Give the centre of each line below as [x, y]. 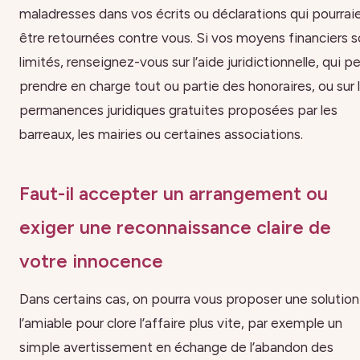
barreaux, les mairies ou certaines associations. [161, 135]
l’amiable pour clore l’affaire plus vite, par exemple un [181, 323]
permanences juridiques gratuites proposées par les [178, 110]
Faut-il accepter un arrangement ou [174, 193]
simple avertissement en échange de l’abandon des [176, 348]
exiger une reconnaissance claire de [175, 227]
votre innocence [91, 261]
